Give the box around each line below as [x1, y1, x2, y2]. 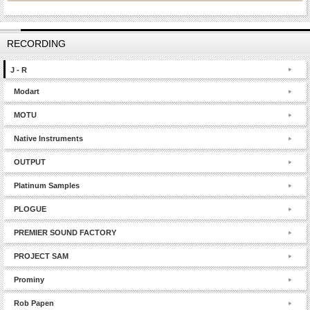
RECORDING [7, 38, 66, 50]
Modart [14, 87, 39, 96]
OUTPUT [14, 158, 46, 167]
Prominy [14, 275, 44, 284]
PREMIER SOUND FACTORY [14, 228, 116, 237]
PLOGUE [14, 205, 46, 214]
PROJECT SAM [14, 252, 69, 261]
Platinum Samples [14, 181, 80, 190]
